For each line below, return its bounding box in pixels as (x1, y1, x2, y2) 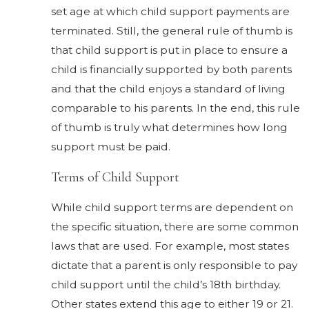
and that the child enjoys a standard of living (51, 81, 286, 95)
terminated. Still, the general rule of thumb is (51, 23, 293, 37)
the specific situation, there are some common (51, 220, 299, 234)
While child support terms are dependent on (51, 201, 294, 215)
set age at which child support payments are (51, 4, 290, 18)
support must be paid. (51, 139, 171, 153)
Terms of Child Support (51, 168, 180, 186)
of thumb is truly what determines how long (51, 120, 288, 134)
